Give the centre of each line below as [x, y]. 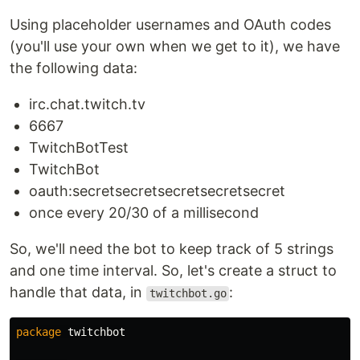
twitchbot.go [188, 294]
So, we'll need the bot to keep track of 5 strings [172, 249]
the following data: [74, 68]
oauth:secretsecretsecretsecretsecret [157, 191]
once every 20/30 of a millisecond [144, 213]
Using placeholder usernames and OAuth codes [170, 25]
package [39, 332]
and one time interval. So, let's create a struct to [173, 271]
